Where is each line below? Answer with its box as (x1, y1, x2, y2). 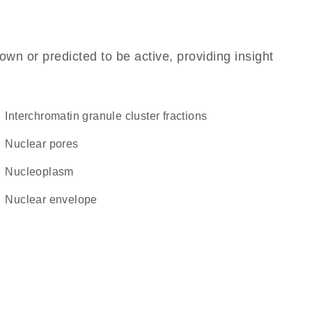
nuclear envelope (13, 194, 97, 205)
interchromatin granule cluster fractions (8, 110, 208, 122)
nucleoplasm (13, 166, 74, 178)
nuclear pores (13, 138, 79, 150)
